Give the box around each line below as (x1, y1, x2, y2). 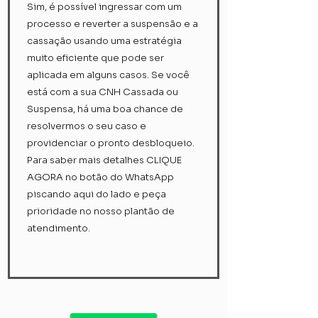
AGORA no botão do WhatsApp (27, 171, 174, 183)
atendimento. (27, 222, 90, 234)
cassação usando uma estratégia (27, 35, 182, 47)
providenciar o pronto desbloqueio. (27, 137, 194, 149)
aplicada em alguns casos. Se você (27, 69, 190, 81)
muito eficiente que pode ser (27, 52, 164, 64)
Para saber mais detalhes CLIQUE (27, 154, 182, 166)
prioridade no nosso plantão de (27, 205, 175, 217)
